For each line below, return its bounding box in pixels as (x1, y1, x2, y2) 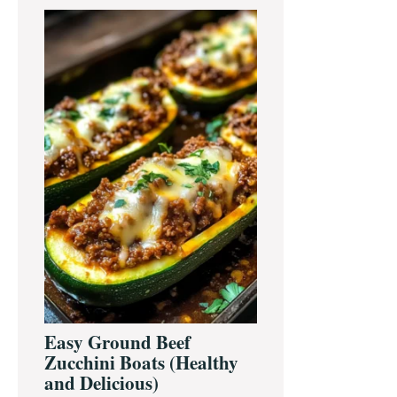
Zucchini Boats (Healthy (44, 349, 238, 377)
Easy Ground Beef (44, 329, 191, 356)
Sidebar (17, 12, 103, 51)
